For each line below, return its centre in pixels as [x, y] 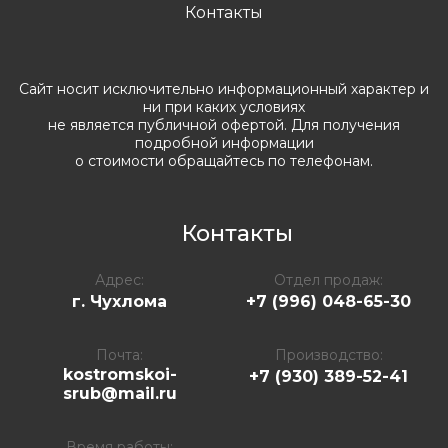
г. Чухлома [119, 301]
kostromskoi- [119, 374]
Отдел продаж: [328, 279]
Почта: [119, 354]
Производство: [328, 354]
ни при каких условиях [224, 106]
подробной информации [224, 142]
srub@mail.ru [119, 393]
